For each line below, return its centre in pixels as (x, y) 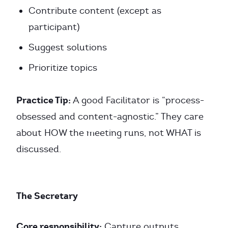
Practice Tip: (44, 100)
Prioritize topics (63, 68)
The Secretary (47, 196)
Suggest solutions (68, 47)
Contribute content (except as (95, 11)
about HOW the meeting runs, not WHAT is (109, 133)
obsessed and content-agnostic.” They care (110, 117)
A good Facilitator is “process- (137, 100)
